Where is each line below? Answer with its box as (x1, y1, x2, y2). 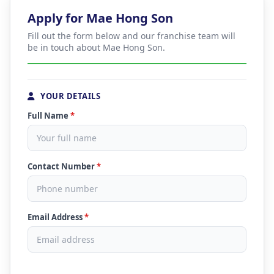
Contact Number (28, 161, 97, 172)
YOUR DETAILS (38, 91, 100, 102)
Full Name (28, 110, 70, 121)
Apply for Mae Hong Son (28, 10, 173, 26)
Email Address (28, 212, 84, 223)
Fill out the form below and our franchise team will (28, 30, 235, 42)
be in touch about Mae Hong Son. (28, 42, 165, 53)
